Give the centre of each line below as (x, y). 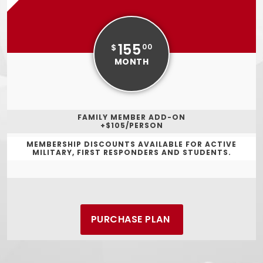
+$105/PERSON (131, 126)
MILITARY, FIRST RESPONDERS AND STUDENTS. (131, 153)
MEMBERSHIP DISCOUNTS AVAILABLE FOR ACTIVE (131, 144)
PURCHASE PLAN (130, 220)
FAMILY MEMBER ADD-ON (131, 117)
